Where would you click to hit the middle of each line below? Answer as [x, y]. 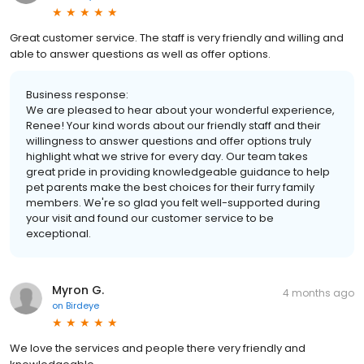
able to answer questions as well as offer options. [140, 54]
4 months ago [318, 293]
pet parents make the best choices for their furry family [170, 187]
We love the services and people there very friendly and [158, 348]
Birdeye [82, 305]
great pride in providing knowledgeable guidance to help [178, 172]
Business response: [77, 95]
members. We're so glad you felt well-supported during [173, 203]
